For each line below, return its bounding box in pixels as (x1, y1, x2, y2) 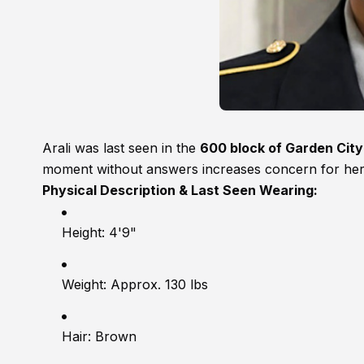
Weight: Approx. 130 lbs (62, 276, 208, 293)
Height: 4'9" (62, 224, 136, 241)
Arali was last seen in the (42, 140, 200, 157)
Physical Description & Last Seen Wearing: (42, 182, 318, 199)
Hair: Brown (62, 328, 136, 345)
